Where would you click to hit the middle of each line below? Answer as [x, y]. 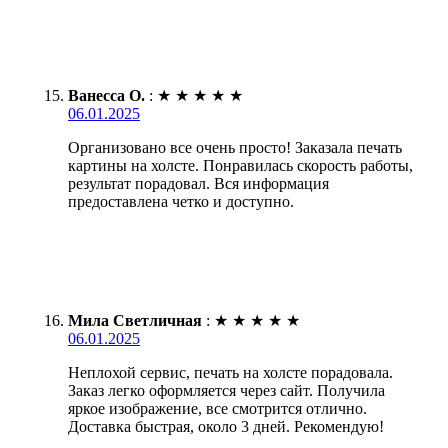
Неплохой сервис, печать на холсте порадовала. [230, 372]
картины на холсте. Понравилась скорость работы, [240, 165]
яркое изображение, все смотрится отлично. [217, 408]
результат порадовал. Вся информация [198, 183]
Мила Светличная [135, 320]
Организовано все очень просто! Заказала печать [235, 147]
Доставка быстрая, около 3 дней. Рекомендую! [226, 426]
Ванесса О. [106, 95]
